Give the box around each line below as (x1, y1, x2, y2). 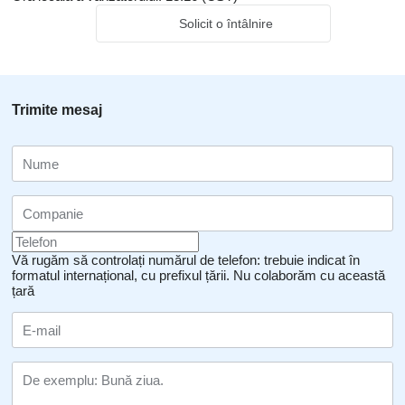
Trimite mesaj (12, 102, 102, 118)
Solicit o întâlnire (178, 16, 273, 31)
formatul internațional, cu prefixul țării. (12, 268, 230, 283)
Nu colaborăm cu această (233, 268, 385, 283)
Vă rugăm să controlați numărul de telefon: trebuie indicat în (12, 252, 360, 268)
